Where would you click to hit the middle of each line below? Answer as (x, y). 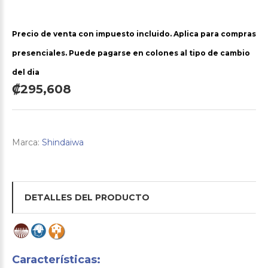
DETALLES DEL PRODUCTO (87, 197)
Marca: (26, 142)
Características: (56, 259)
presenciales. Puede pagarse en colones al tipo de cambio (131, 53)
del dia (26, 72)
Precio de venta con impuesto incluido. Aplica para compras (134, 34)
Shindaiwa (63, 142)
